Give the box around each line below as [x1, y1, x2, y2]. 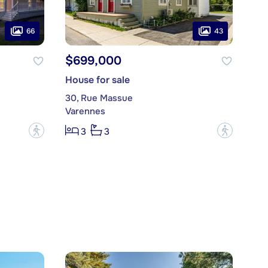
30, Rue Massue [65, 92, 133, 105]
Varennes [65, 105, 105, 118]
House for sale [65, 74, 130, 87]
